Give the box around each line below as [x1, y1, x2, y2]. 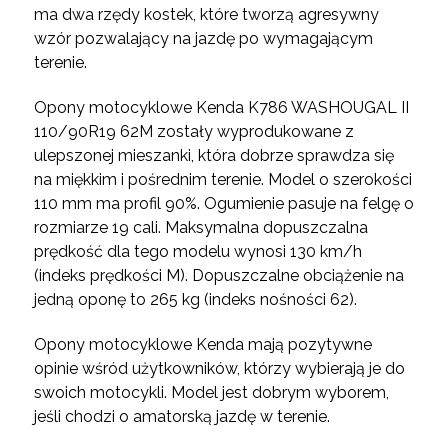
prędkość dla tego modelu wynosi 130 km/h [33, 242, 362, 262]
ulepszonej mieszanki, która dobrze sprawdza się [33, 146, 394, 166]
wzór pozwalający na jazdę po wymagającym [33, 29, 373, 49]
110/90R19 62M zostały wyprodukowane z [33, 122, 354, 142]
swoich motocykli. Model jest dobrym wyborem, [33, 383, 389, 403]
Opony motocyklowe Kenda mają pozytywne [33, 335, 372, 355]
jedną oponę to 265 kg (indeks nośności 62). [33, 290, 361, 310]
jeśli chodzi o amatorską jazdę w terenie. [33, 407, 334, 427]
